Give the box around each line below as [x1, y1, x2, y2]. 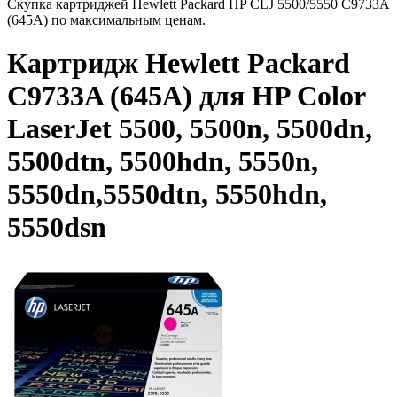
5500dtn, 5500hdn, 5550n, [7, 145, 318, 178]
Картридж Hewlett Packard [7, 47, 350, 80]
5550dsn [7, 211, 106, 244]
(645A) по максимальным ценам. [7, 12, 206, 27]
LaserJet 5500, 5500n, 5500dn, [7, 113, 372, 145]
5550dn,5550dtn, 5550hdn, [7, 178, 327, 211]
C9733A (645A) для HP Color [7, 80, 365, 113]
